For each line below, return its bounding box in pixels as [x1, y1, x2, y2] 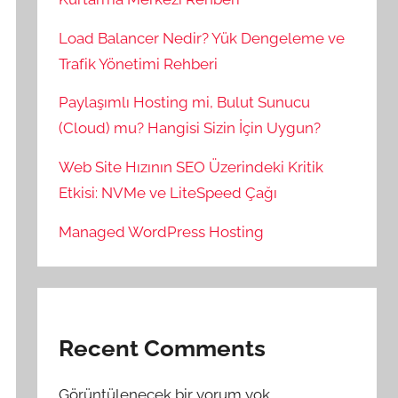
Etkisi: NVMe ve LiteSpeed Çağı [59, 184, 278, 203]
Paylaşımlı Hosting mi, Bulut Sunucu [59, 93, 311, 112]
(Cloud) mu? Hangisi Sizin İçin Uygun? [59, 119, 322, 138]
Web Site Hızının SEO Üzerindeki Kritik [59, 158, 324, 177]
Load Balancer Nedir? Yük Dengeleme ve [59, 28, 346, 47]
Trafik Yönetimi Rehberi [59, 54, 219, 73]
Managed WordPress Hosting [59, 223, 265, 242]
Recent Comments [59, 335, 267, 362]
